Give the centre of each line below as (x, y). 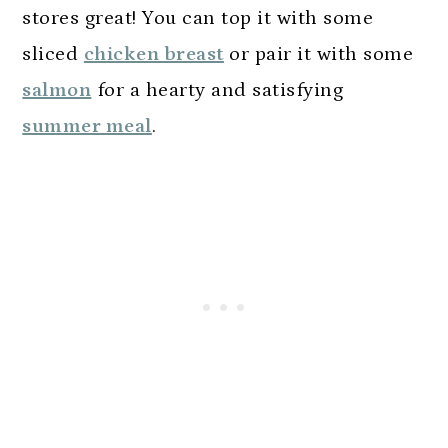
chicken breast (153, 53)
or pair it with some (318, 53)
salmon (57, 89)
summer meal (87, 125)
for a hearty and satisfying (217, 89)
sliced (53, 53)
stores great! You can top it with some (198, 17)
